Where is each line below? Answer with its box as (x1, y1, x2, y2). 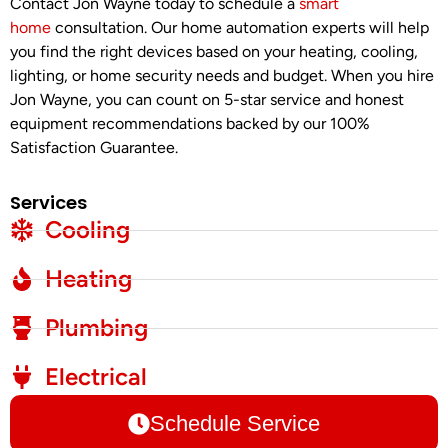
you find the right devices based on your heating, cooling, (10, 41, 418, 61)
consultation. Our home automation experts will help (51, 17, 429, 37)
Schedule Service (150, 411, 321, 437)
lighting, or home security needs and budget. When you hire (10, 65, 434, 85)
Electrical (45, 362, 147, 392)
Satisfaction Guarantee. (10, 137, 178, 157)
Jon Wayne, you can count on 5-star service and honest (10, 89, 404, 109)
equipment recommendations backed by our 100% (10, 113, 370, 133)
